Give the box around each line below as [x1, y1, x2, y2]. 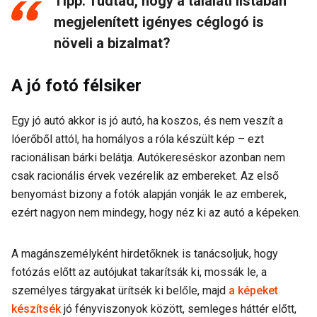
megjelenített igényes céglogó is [54, 13, 264, 30]
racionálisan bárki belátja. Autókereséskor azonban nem [11, 151, 285, 164]
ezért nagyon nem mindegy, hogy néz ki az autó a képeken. [11, 206, 304, 219]
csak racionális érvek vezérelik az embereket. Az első [11, 169, 279, 183]
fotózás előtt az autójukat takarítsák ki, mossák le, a [11, 265, 267, 279]
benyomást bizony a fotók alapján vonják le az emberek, [11, 188, 287, 201]
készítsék [11, 302, 61, 316]
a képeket [229, 284, 278, 297]
